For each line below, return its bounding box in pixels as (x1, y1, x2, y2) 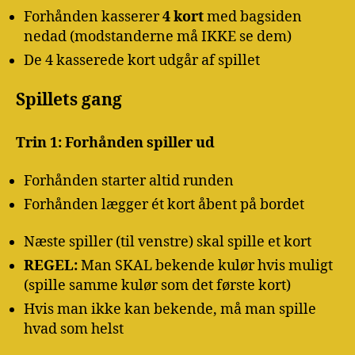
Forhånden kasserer (24, 7, 162, 26)
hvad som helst (24, 320, 124, 339)
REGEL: (24, 257, 78, 276)
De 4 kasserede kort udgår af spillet (24, 51, 260, 70)
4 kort (162, 7, 204, 26)
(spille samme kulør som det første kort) (24, 277, 291, 296)
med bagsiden (204, 7, 302, 26)
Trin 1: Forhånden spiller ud (16, 134, 215, 153)
